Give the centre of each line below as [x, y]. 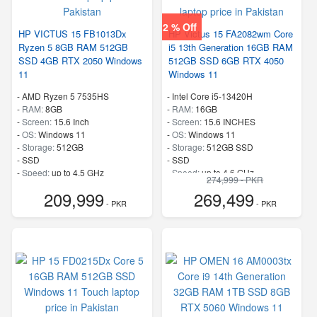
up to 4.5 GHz [78, 172]
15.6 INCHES [229, 121]
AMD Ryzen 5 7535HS [65, 96]
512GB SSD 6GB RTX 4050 [226, 60]
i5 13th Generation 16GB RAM [230, 47]
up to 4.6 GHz [227, 172]
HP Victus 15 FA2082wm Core [230, 34]
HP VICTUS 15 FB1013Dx [73, 34]
